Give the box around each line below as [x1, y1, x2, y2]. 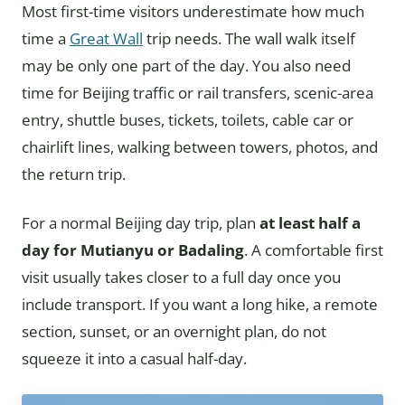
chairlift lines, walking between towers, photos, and [22, 137, 378, 157]
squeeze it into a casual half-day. [22, 348, 247, 369]
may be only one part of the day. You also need [22, 55, 351, 76]
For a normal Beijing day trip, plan [22, 212, 259, 233]
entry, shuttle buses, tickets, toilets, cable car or [22, 109, 353, 130]
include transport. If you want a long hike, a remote [22, 294, 378, 315]
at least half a [259, 212, 361, 233]
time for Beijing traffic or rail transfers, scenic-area [22, 82, 373, 103]
